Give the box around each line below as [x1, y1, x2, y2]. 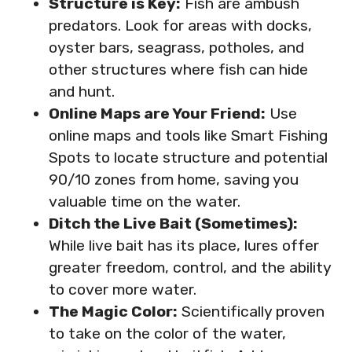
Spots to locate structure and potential [48, 148, 328, 167]
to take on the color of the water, [48, 324, 286, 343]
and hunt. [48, 82, 115, 101]
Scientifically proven [177, 302, 324, 321]
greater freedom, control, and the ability [48, 258, 331, 277]
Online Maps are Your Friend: [48, 104, 266, 123]
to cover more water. [48, 280, 196, 299]
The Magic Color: [48, 302, 178, 321]
